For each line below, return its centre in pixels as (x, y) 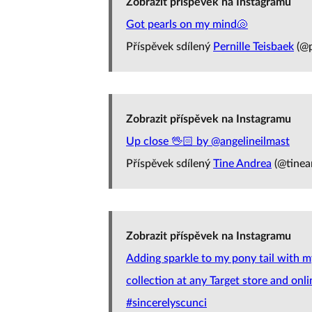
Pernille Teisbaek (253, 47)
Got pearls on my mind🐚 (187, 24)
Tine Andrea (242, 164)
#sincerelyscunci (166, 303)
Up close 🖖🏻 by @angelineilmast (208, 141)
